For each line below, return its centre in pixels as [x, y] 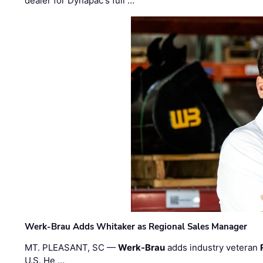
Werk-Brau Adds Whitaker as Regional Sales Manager [136, 227]
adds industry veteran [213, 247]
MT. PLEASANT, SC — [72, 247]
